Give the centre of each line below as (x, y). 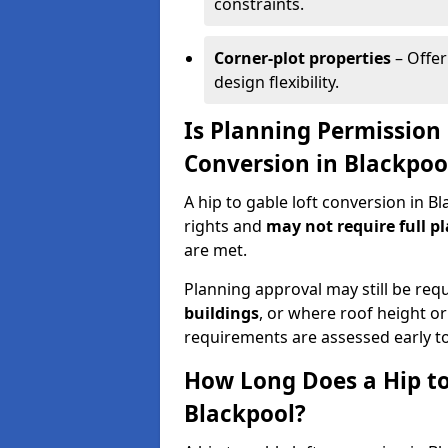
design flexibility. (276, 82)
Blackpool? (245, 413)
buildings (221, 313)
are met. (215, 250)
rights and (225, 226)
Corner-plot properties (302, 58)
